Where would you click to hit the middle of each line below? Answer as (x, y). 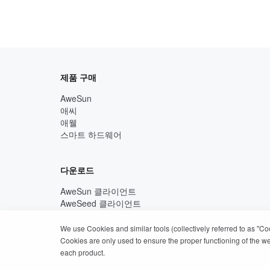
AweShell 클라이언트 (100, 215)
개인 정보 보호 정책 (136, 253)
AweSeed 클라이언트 (101, 203)
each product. (83, 252)
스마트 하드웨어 (91, 134)
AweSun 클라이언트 (98, 191)
